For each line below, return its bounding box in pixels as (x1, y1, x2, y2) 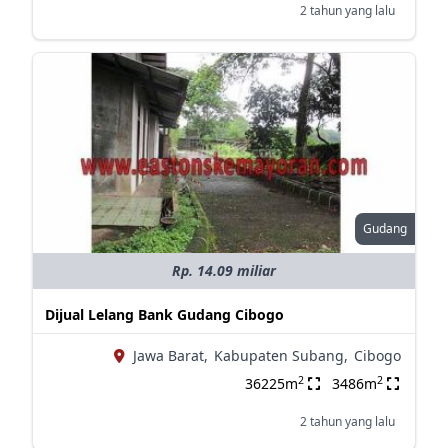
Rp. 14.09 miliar (171, 261, 276, 280)
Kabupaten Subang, (213, 346, 348, 365)
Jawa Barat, (132, 346, 208, 365)
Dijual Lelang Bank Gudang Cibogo (44, 305, 284, 324)
